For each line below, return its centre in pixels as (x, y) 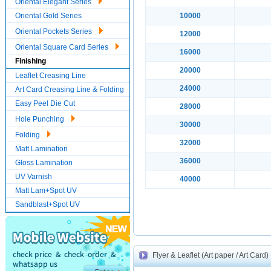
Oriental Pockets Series (54, 31)
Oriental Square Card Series (63, 47)
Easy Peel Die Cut (45, 103)
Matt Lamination (41, 149)
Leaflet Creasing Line (51, 76)
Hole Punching (41, 119)
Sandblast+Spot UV (47, 204)
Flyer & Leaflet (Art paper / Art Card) (211, 255)
